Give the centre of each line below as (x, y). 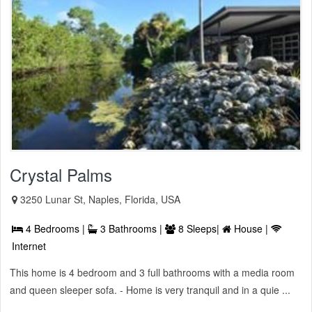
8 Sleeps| (199, 228)
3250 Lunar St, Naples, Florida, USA (100, 199)
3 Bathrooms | (131, 228)
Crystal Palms (61, 174)
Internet (29, 245)
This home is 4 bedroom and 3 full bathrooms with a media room (152, 272)
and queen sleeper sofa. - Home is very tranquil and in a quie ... (150, 289)
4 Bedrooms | (55, 228)
